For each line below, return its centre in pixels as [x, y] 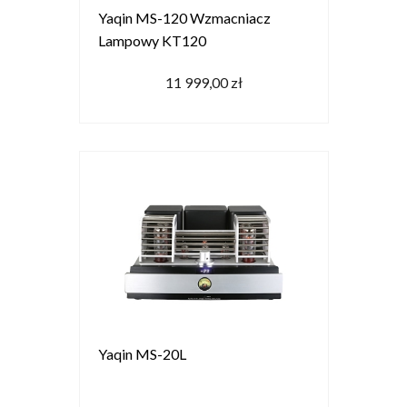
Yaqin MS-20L [142, 353]
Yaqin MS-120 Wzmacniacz [184, 17]
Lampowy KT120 [152, 40]
